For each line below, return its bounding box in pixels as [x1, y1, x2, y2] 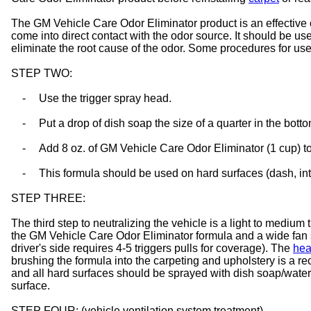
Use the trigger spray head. [39, 92, 171, 104]
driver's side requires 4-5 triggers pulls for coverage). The [11, 242, 293, 254]
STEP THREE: [11, 192, 85, 204]
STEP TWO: [11, 67, 72, 79]
